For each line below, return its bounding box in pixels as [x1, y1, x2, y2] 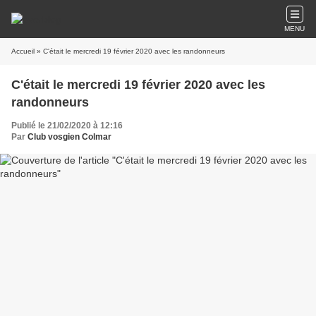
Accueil [11, 47, 35, 55]
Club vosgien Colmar [28, 132, 111, 142]
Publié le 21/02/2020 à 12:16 [11, 121, 123, 130]
